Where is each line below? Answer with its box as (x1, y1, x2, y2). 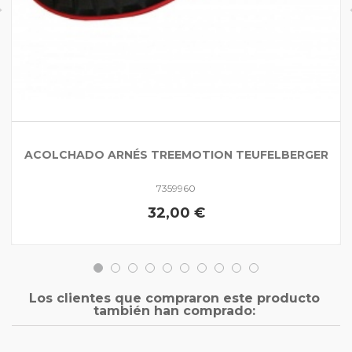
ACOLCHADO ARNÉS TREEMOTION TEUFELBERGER (24, 148, 328, 163)
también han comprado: (93, 302, 255, 318)
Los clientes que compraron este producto (28, 290, 320, 306)
